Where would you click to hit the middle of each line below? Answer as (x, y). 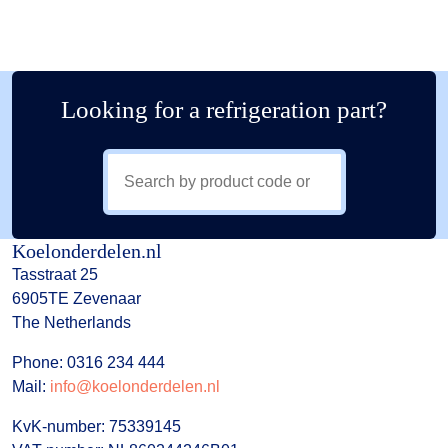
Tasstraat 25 (55, 274)
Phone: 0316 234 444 (88, 362)
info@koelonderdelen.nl (135, 386)
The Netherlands (71, 322)
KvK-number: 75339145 (96, 426)
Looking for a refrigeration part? (224, 109)
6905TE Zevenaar (76, 298)
